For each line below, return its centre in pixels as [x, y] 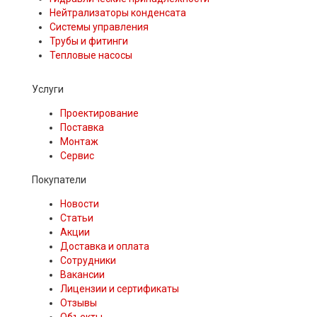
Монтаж [79, 142]
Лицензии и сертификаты [120, 289]
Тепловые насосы [91, 56]
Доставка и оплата [105, 247]
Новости [80, 204]
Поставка [82, 128]
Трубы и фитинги [89, 41]
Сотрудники [88, 261]
